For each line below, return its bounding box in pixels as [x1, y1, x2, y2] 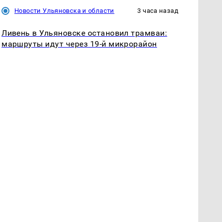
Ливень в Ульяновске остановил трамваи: [1, 28, 167, 38]
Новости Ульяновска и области [14, 6, 114, 14]
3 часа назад [137, 6, 178, 14]
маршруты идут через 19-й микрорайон [1, 39, 157, 49]
